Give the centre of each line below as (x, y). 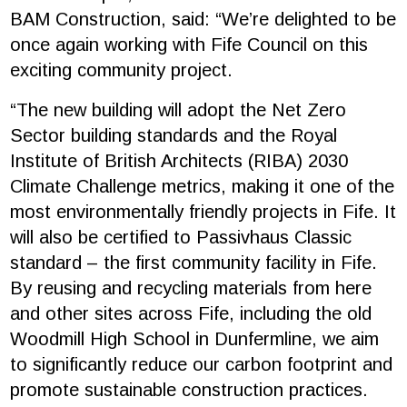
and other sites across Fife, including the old (191, 314)
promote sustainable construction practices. (189, 390)
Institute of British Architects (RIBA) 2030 (179, 161)
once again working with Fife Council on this (189, 45)
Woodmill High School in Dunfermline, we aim (195, 339)
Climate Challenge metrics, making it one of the (203, 187)
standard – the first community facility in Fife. (194, 263)
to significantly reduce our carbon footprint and (202, 365)
